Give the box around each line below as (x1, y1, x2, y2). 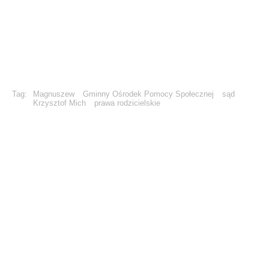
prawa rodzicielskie (94, 98, 160, 107)
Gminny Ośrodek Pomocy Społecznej (83, 89, 214, 98)
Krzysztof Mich (33, 98, 86, 107)
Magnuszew (33, 89, 74, 98)
